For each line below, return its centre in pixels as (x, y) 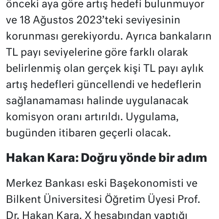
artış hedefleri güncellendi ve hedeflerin (104, 85)
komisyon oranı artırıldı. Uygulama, (92, 117)
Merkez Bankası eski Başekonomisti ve (102, 184)
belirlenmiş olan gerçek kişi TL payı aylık (105, 69)
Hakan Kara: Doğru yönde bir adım (107, 158)
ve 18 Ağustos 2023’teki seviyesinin (93, 21)
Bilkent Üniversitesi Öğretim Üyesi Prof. (103, 200)
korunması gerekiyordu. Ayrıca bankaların (109, 37)
